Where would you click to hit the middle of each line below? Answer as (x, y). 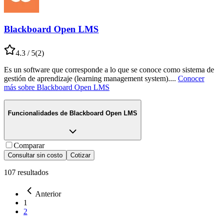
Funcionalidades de (38, 113)
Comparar (29, 145)
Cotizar (80, 155)
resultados (33, 172)
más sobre (19, 87)
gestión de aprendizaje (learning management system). (87, 78)
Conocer (191, 78)
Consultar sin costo (35, 155)
